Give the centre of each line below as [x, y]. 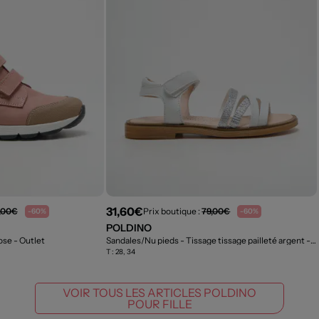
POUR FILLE [159, 304]
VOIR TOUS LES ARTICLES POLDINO [159, 292]
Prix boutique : [173, 211]
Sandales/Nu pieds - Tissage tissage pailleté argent [206, 240]
